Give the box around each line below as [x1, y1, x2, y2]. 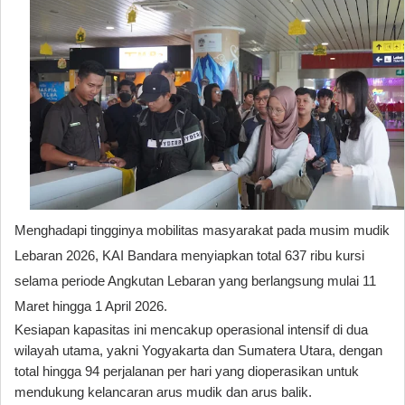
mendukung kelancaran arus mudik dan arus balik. [14, 384, 312, 400]
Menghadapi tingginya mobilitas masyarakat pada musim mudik [14, 222, 390, 238]
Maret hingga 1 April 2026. [14, 298, 167, 314]
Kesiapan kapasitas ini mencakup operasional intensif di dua [14, 322, 368, 337]
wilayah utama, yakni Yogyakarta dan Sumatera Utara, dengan [14, 343, 382, 358]
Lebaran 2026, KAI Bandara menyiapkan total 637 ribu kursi [14, 248, 364, 263]
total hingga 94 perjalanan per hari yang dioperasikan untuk [14, 363, 359, 379]
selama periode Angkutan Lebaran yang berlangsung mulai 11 [14, 273, 376, 288]
